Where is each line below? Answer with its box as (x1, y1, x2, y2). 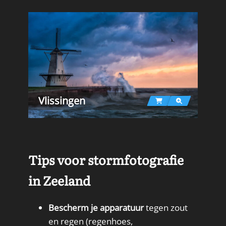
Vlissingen (38, 94, 85, 108)
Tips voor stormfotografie (28, 150, 184, 169)
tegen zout (144, 202, 188, 214)
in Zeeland (28, 171, 90, 190)
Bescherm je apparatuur (48, 202, 144, 214)
